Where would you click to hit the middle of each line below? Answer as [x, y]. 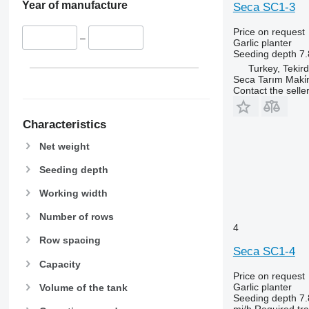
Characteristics [64, 124]
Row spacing [70, 240]
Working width [73, 193]
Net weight [64, 146]
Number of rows [76, 217]
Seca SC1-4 [264, 251]
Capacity [60, 264]
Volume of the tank [83, 287]
